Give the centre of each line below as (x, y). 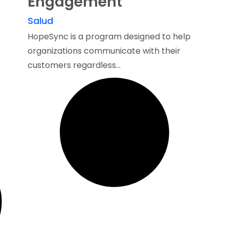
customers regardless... (74, 65)
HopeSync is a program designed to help (109, 36)
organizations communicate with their (104, 51)
